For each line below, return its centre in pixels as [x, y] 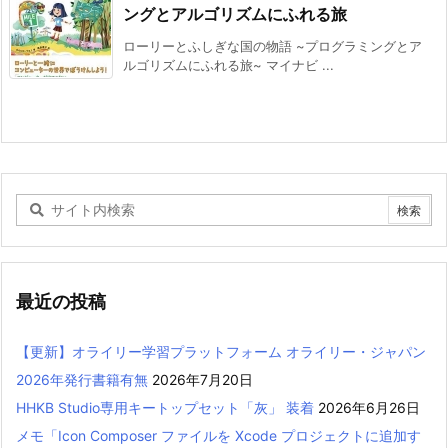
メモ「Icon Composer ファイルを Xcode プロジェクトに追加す [218, 436]
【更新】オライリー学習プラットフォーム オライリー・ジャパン [221, 352]
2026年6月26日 [369, 408]
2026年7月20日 [202, 380]
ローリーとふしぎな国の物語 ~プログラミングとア [272, 45]
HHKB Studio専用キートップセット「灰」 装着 [165, 408]
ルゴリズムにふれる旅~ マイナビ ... [228, 64]
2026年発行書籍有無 [82, 380]
